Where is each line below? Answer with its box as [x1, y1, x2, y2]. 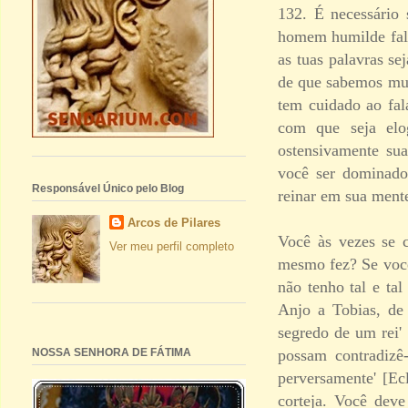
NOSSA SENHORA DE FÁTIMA [32, 346, 191, 360]
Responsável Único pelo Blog [32, 181, 184, 195]
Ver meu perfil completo [108, 240, 234, 254]
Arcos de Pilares [127, 215, 220, 229]
